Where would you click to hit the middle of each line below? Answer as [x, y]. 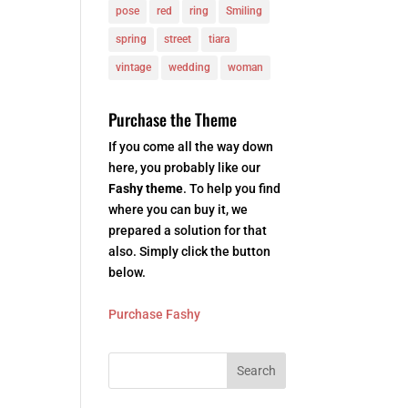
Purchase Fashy [155, 314]
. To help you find [232, 189]
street [178, 39]
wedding [190, 67]
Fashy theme [146, 189]
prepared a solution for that [188, 230]
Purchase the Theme [173, 119]
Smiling [245, 11]
